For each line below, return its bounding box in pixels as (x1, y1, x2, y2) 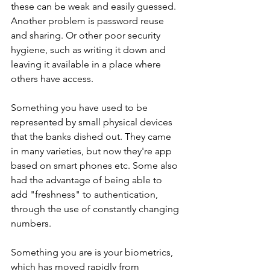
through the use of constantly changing (11, 203, 181, 215)
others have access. (11, 73, 96, 84)
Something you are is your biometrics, (11, 246, 175, 258)
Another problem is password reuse (11, 15, 166, 27)
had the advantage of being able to (11, 174, 165, 186)
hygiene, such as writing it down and (11, 44, 168, 55)
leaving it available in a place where (11, 58, 163, 70)
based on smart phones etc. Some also (11, 160, 180, 171)
